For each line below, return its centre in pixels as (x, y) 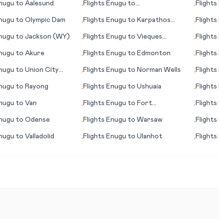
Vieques (150, 37)
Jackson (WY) (47, 37)
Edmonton (154, 53)
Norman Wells (159, 70)
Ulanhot (150, 136)
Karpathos (154, 20)
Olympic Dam (45, 20)
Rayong (36, 87)
